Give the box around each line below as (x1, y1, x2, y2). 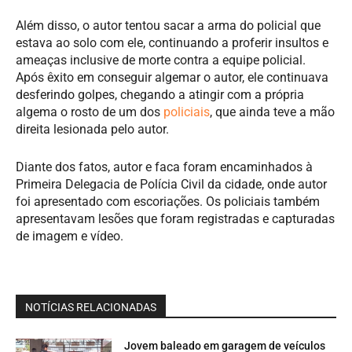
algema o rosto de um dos (16, 104, 163, 119)
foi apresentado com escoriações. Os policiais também (16, 193, 320, 209)
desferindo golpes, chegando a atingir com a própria (16, 86, 304, 102)
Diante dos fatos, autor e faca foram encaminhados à (16, 159, 313, 174)
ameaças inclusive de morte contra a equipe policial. (16, 52, 306, 68)
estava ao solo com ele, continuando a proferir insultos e (16, 35, 328, 50)
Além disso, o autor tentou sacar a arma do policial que (16, 17, 321, 33)
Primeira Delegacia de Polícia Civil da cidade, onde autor (16, 176, 327, 192)
